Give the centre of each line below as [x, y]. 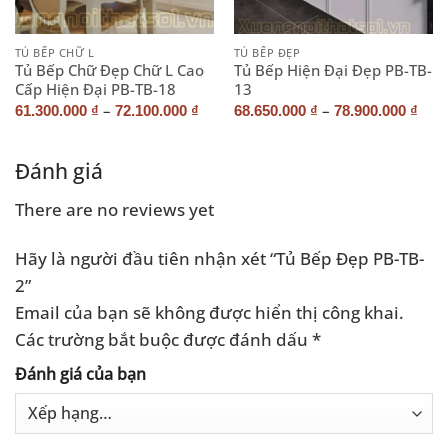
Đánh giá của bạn [80, 374]
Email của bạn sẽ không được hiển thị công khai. [209, 312]
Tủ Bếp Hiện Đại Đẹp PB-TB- [332, 70]
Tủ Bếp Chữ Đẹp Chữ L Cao [109, 70]
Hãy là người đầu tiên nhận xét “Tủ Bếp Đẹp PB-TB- [219, 258]
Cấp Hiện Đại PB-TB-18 [95, 89]
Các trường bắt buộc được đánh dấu [163, 339]
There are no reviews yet [114, 208]
